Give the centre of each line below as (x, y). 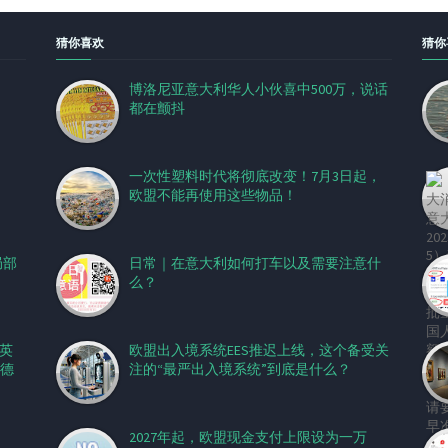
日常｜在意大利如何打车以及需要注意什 (254, 263)
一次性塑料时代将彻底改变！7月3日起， (254, 176)
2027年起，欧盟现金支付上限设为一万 (247, 437)
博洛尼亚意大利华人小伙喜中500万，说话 (258, 89)
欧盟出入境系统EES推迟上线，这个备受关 (258, 350)
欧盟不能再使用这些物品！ (212, 195)
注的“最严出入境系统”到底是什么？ (239, 369)
